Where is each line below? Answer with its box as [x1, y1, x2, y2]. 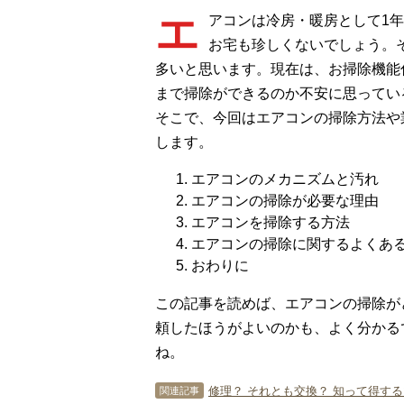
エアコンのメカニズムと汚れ [191, 171, 379, 187]
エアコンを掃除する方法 [191, 215, 350, 230]
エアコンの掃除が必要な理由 [191, 193, 379, 208]
